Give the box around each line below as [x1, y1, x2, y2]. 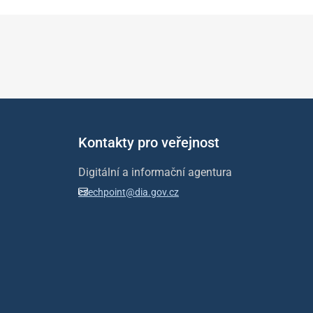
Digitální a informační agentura [78, 166, 232, 179]
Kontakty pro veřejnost [78, 134, 219, 151]
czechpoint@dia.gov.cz [78, 187, 179, 198]
